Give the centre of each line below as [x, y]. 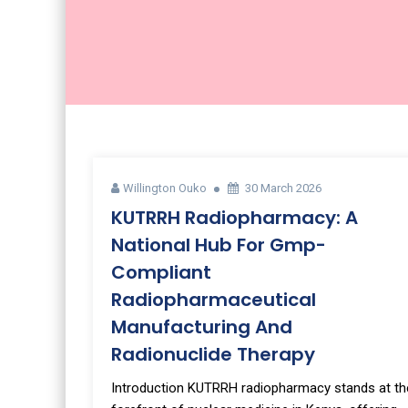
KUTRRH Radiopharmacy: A [235, 218]
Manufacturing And [202, 327]
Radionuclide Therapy [213, 354]
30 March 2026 [283, 188]
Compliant [161, 272]
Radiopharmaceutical [214, 300]
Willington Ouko [165, 188]
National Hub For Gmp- [219, 245]
